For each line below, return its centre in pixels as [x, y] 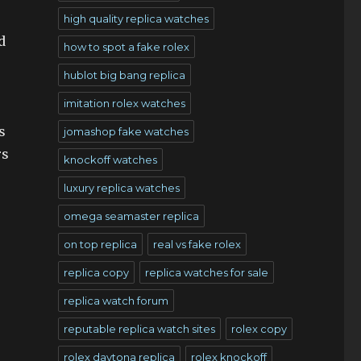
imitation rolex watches [124, 103]
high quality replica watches [136, 19]
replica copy [96, 272]
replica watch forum [116, 301]
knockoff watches [110, 160]
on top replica [100, 244]
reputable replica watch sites [139, 329]
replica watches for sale [206, 272]
